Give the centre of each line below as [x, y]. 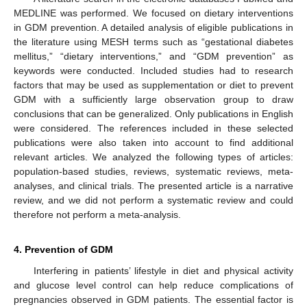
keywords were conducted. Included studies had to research [153, 70]
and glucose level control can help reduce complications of [153, 285]
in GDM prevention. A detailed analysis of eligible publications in [153, 27]
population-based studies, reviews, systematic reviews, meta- [153, 171]
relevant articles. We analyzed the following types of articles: [153, 157]
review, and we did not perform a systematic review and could [153, 200]
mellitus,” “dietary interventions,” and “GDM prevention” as [153, 56]
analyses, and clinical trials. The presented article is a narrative [153, 185]
